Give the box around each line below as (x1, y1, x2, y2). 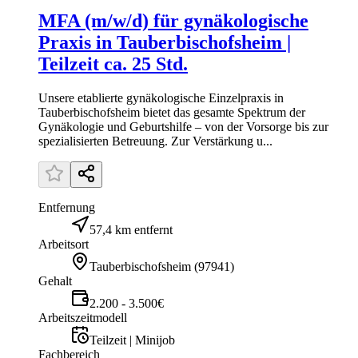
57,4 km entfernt (89, 222, 173, 237)
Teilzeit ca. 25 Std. (38, 53, 188, 74)
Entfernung (38, 200, 95, 214)
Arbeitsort (38, 237, 89, 251)
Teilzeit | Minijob (89, 332, 175, 347)
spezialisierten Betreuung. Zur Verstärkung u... (38, 133, 272, 148)
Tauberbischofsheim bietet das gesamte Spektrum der (38, 105, 305, 119)
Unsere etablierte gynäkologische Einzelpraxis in (38, 90, 284, 105)
